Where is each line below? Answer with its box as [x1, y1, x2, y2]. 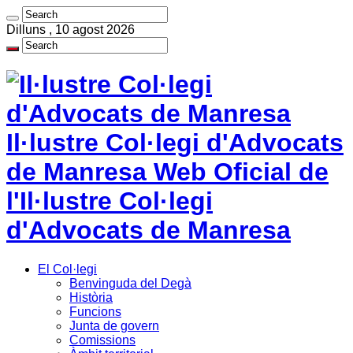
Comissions [69, 333, 136, 347]
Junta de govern [69, 318, 159, 333]
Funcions [69, 304, 121, 318]
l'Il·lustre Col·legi [6, 187, 213, 216]
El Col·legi [38, 262, 97, 276]
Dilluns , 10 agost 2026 [6, 23, 135, 36]
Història [69, 290, 113, 304]
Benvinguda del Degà [69, 276, 191, 290]
